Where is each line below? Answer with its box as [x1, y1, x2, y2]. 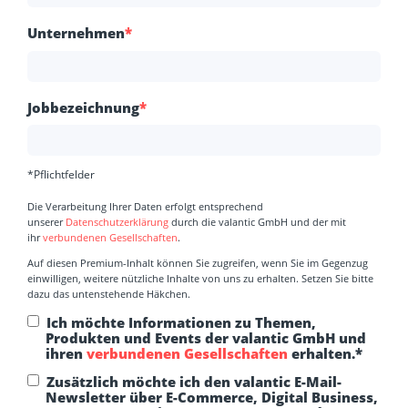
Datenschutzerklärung [66, 215, 168, 229]
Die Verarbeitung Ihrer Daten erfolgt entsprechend [27, 199, 263, 214]
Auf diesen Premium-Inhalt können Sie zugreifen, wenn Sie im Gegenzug [27, 256, 368, 270]
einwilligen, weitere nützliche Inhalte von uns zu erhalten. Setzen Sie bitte [27, 271, 373, 286]
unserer [27, 215, 66, 229]
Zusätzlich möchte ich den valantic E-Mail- [46, 372, 342, 392]
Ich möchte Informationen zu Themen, [46, 312, 316, 331]
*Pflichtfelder [27, 167, 95, 183]
